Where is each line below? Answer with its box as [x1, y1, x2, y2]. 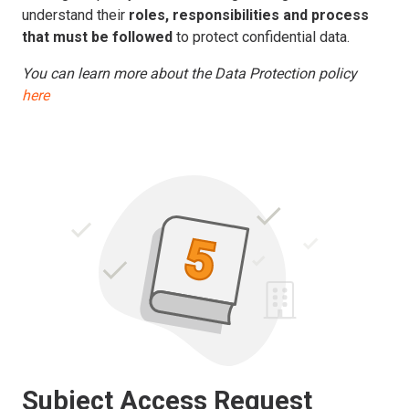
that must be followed [22, 27, 173, 46]
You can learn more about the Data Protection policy [22, 64, 357, 82]
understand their [22, 5, 125, 24]
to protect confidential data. [173, 27, 350, 46]
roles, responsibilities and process [125, 5, 369, 24]
